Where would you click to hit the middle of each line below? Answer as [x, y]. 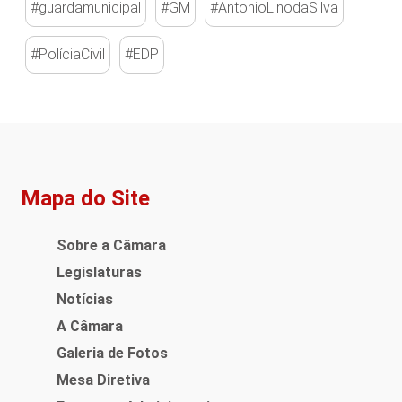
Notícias [84, 299]
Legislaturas [99, 272]
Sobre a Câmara [111, 245]
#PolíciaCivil [67, 54]
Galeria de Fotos [112, 353]
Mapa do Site [85, 198]
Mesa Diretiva [103, 380]
